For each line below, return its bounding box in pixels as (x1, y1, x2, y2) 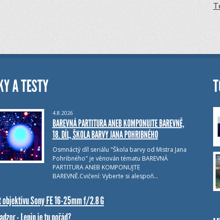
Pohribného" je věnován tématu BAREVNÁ (52, 154, 168, 163)
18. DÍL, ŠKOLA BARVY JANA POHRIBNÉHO (52, 129, 158, 141)
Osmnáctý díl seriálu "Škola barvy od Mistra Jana (52, 145, 187, 154)
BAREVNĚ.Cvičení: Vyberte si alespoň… (52, 172, 158, 181)
